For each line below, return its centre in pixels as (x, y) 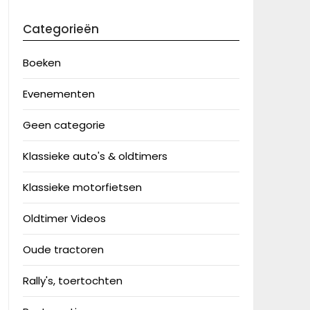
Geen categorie (64, 125)
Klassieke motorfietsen (82, 187)
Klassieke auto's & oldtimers (95, 156)
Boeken (42, 63)
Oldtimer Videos (64, 218)
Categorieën (61, 29)
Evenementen (58, 94)
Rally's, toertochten (72, 281)
